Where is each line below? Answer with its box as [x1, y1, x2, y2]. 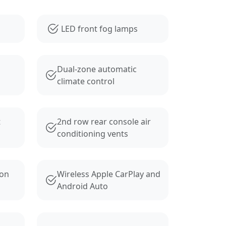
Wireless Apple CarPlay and [57, 168, 160, 180]
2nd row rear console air [57, 116, 151, 127]
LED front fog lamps [61, 23, 138, 34]
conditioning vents [57, 128, 128, 139]
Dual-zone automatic [57, 63, 137, 75]
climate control [57, 75, 115, 87]
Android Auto [57, 180, 108, 192]
